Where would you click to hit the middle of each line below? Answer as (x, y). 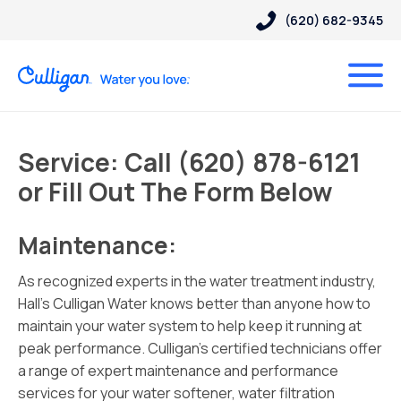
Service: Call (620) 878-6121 (189, 162)
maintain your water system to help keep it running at (190, 326)
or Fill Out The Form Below (175, 192)
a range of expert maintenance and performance (178, 371)
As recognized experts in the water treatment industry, (197, 281)
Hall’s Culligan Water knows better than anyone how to (194, 303)
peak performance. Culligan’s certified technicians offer (200, 348)
